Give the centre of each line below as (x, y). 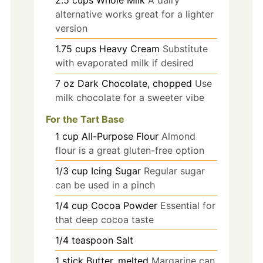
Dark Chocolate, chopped (134, 84)
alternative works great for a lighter (134, 14)
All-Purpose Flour (120, 136)
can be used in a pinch (105, 185)
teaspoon (92, 240)
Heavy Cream (129, 49)
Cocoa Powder (124, 205)
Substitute (185, 49)
